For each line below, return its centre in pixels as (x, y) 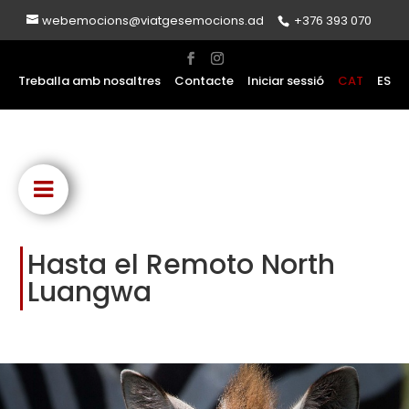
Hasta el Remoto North (182, 264)
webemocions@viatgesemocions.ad (152, 21)
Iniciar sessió (286, 81)
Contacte (204, 81)
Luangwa (90, 292)
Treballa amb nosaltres (89, 81)
